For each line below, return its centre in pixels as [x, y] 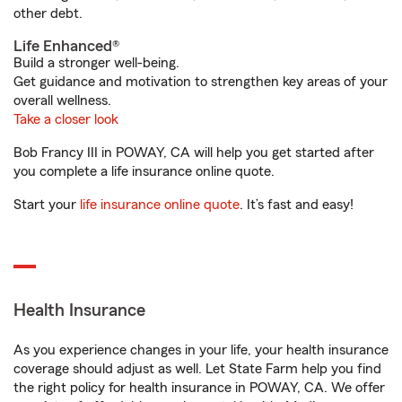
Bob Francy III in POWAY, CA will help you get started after [194, 153]
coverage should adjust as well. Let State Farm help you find [197, 369]
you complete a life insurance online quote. [144, 171]
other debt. [48, 13]
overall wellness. [62, 100]
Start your [47, 205]
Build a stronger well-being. [96, 63]
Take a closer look [66, 119]
